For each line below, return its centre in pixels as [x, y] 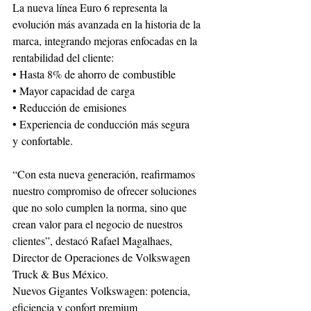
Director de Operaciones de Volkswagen [103, 257]
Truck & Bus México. [60, 274]
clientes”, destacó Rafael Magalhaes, [94, 240]
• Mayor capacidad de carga [74, 90]
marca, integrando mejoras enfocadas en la [106, 40]
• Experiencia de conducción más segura [102, 124]
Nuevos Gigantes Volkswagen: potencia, [103, 290]
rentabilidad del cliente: [63, 57]
